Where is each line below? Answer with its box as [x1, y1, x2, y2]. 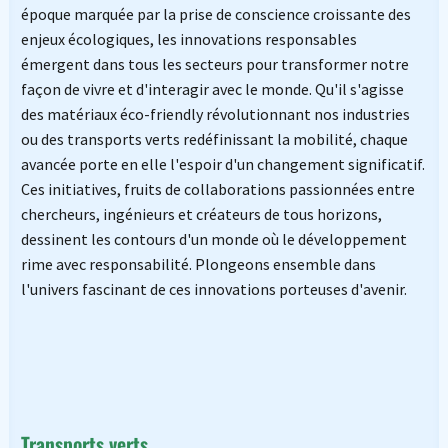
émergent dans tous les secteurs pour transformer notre [20, 53, 409, 74]
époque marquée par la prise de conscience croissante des [20, 3, 411, 24]
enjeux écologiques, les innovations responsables [20, 28, 357, 49]
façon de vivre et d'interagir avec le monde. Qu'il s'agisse [20, 78, 404, 99]
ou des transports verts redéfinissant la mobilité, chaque [20, 128, 408, 149]
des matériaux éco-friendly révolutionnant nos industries [20, 103, 410, 124]
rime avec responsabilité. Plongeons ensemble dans [20, 253, 376, 274]
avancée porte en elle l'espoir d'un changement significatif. [20, 153, 425, 174]
